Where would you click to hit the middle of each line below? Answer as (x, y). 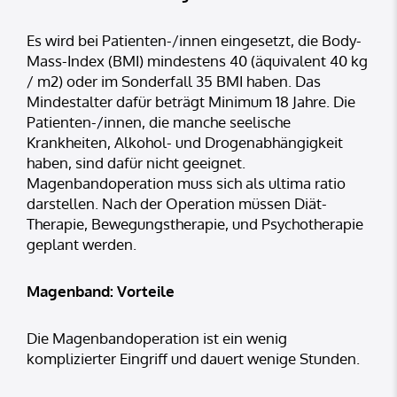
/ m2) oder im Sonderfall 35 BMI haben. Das (174, 82)
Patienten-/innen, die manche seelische (159, 122)
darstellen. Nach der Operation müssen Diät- (177, 204)
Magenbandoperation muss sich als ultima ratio (186, 183)
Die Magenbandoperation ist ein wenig (157, 339)
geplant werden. (82, 245)
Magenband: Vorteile (101, 292)
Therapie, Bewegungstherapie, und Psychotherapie (195, 224)
